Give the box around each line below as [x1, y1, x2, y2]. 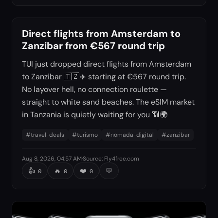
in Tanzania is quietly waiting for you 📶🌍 [22, 109, 167, 120]
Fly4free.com [104, 154, 139, 163]
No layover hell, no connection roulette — [22, 84, 167, 94]
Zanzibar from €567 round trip [22, 39, 165, 52]
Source [83, 154, 102, 163]
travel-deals [31, 130, 64, 139]
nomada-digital [110, 130, 154, 139]
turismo [77, 130, 98, 139]
